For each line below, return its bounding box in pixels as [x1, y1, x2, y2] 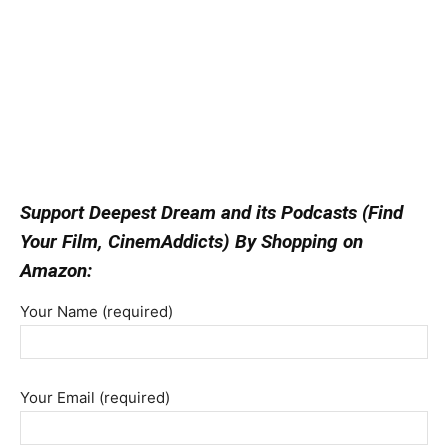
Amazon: [20, 258, 92, 282]
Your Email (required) [20, 387, 170, 407]
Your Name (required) [20, 301, 173, 321]
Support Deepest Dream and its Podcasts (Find [20, 200, 403, 224]
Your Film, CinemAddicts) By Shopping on [20, 229, 363, 253]
